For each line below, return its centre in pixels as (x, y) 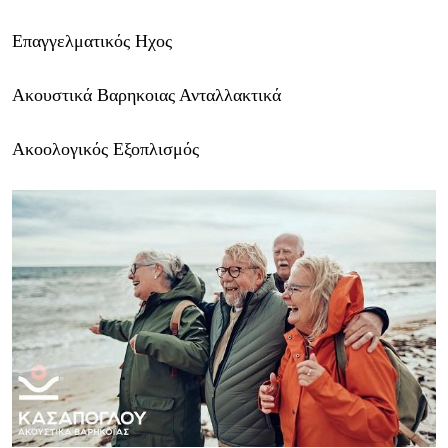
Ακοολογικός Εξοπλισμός (105, 149)
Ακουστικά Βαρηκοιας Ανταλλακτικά (149, 95)
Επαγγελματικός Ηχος (92, 41)
